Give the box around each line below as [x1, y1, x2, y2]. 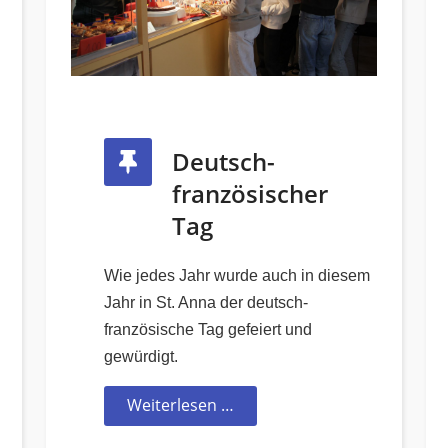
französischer [172, 176, 328, 210]
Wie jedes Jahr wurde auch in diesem [104, 266, 370, 284]
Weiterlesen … [127, 393, 234, 416]
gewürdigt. [104, 347, 178, 365]
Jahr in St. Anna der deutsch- [104, 293, 308, 311]
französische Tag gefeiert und [104, 320, 312, 338]
